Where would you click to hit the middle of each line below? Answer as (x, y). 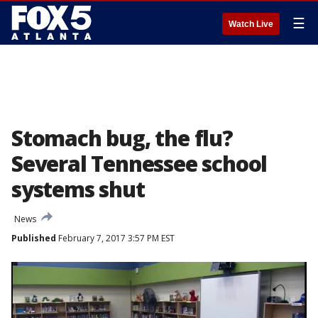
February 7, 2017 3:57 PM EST (115, 238)
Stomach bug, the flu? (122, 138)
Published (34, 238)
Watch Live (251, 24)
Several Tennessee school (139, 164)
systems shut (78, 189)
